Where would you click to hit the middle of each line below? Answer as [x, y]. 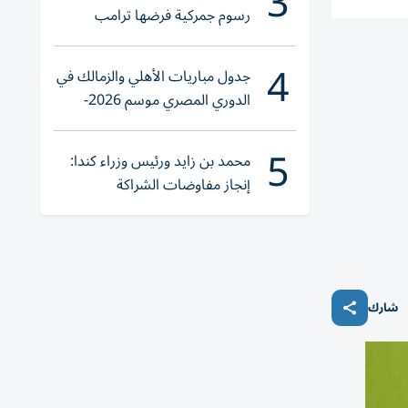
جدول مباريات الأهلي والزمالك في [153, 76]
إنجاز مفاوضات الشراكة [184, 185]
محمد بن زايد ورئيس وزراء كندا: [160, 161]
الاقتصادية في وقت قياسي [172, 209]
